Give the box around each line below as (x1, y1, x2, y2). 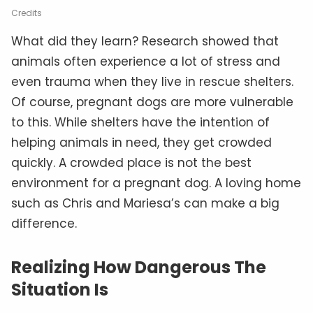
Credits (11, 6, 42, 19)
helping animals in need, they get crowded (11, 133, 272, 151)
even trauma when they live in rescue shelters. (11, 73, 293, 90)
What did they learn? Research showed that (11, 32, 279, 50)
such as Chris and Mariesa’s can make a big (11, 194, 279, 212)
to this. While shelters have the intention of (11, 113, 270, 131)
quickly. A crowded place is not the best (11, 154, 252, 171)
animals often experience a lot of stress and (11, 52, 280, 70)
